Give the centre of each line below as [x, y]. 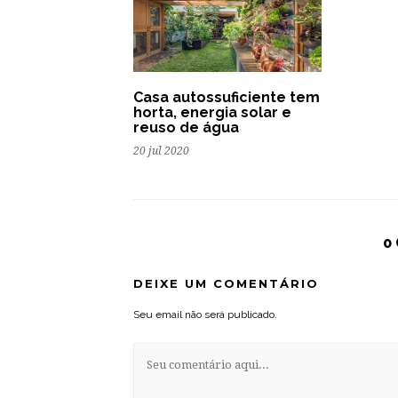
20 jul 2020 [161, 151]
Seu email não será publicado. [205, 315]
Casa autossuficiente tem [227, 98]
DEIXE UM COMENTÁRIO [226, 284]
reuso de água [186, 128]
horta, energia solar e [212, 113]
